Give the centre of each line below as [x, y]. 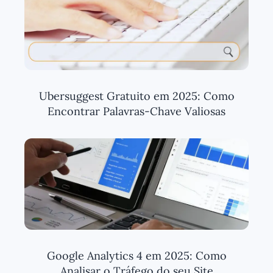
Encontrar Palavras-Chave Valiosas [136, 111]
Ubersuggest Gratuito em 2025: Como [136, 96]
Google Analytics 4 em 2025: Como [136, 255]
